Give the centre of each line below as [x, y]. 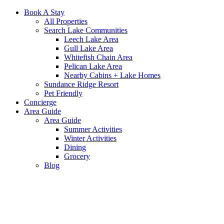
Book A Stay [44, 12]
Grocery [77, 156]
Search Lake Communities [86, 30]
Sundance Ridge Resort [81, 84]
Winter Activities [90, 138]
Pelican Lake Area [93, 66]
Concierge [40, 102]
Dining [75, 147]
